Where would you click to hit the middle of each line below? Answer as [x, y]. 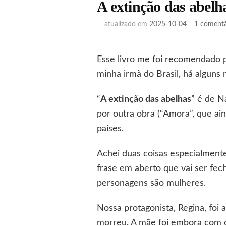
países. [110, 129]
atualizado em [127, 24]
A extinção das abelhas [146, 100]
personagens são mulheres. [151, 183]
